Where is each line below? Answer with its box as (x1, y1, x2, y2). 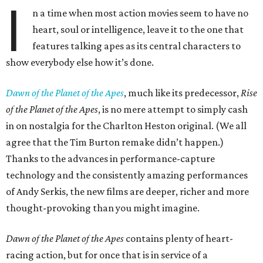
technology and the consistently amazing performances (6, 169, 248, 181)
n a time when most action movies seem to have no (32, 7, 249, 19)
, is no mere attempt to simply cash (98, 103, 248, 115)
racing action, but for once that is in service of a (6, 249, 208, 261)
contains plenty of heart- (124, 232, 233, 244)
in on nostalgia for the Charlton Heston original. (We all (6, 120, 247, 131)
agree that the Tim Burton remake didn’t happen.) (6, 136, 224, 148)
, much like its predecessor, (124, 87, 241, 99)
